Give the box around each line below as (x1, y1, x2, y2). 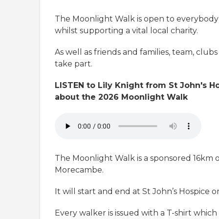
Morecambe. (55, 165, 106, 175)
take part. (55, 59, 92, 69)
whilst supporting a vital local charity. (55, 26, 198, 36)
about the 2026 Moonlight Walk (55, 92, 188, 102)
